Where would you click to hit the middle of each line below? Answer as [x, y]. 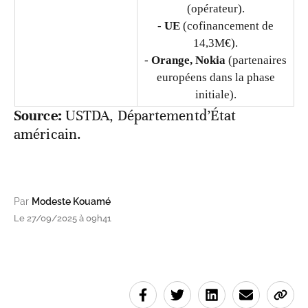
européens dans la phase [216, 77]
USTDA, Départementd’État [149, 115]
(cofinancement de [227, 25]
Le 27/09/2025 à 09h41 [63, 218]
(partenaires [256, 60]
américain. [47, 134]
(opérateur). [216, 8]
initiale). [216, 94]
